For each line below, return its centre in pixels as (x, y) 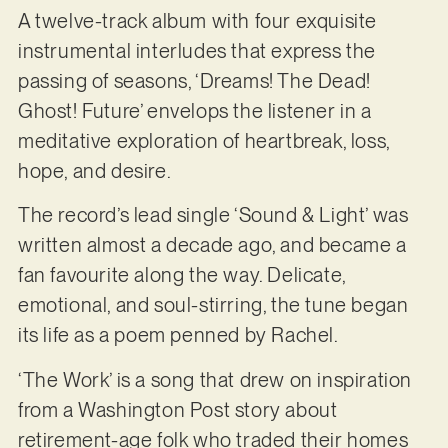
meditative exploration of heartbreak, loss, (203, 140)
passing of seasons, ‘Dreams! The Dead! (194, 80)
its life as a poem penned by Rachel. (180, 335)
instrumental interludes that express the (196, 50)
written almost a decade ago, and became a (212, 245)
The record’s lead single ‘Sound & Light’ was (213, 215)
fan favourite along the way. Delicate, (181, 275)
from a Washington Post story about (177, 409)
